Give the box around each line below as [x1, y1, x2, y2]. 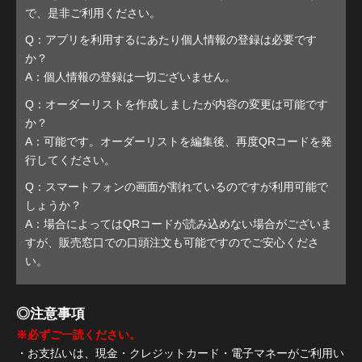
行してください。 [25, 153, 116, 166]
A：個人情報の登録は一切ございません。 [25, 70, 236, 83]
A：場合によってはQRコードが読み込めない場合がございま [25, 217, 332, 230]
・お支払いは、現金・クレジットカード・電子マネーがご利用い [16, 346, 344, 360]
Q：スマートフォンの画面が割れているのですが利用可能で [25, 180, 328, 193]
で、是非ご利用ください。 [25, 6, 161, 19]
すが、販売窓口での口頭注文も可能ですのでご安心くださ [25, 236, 319, 249]
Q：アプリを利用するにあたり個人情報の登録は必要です [25, 33, 317, 46]
